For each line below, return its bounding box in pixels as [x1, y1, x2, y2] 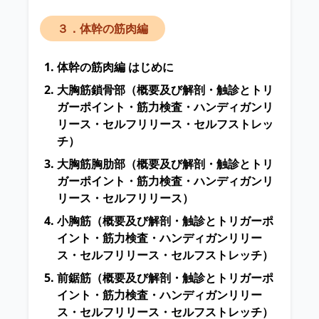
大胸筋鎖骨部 [57, 82, 125, 98]
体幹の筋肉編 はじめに [57, 59, 174, 75]
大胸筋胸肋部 [57, 156, 125, 172]
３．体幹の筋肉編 [57, 21, 148, 37]
